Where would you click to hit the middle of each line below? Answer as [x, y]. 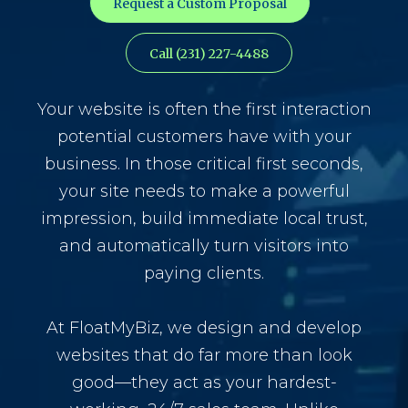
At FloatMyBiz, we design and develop [204, 327]
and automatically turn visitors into [204, 245]
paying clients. [204, 273]
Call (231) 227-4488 [209, 53]
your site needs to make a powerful [204, 191]
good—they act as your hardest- [204, 382]
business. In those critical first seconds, [204, 163]
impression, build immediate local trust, [204, 218]
